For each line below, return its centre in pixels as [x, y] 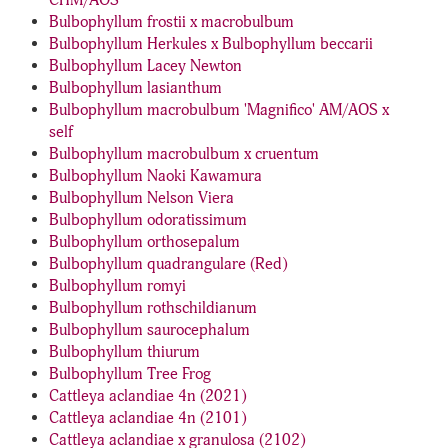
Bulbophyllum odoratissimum [148, 220]
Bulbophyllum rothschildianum [153, 308]
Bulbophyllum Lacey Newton [145, 66]
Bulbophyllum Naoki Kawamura [155, 176]
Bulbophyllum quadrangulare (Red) [168, 264]
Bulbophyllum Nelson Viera [141, 198]
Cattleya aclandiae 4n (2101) [147, 418]
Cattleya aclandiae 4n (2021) [147, 396]
